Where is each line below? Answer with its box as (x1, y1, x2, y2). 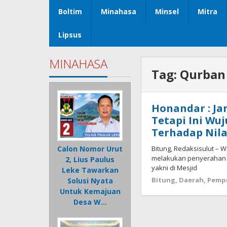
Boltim (58, 7, 82, 17)
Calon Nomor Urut (57, 144, 123, 154)
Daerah (179, 175, 204, 185)
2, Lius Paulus (65, 155, 115, 165)
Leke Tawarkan (61, 165, 119, 175)
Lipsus (58, 30, 82, 40)
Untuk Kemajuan (59, 186, 121, 197)
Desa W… (73, 197, 107, 207)
